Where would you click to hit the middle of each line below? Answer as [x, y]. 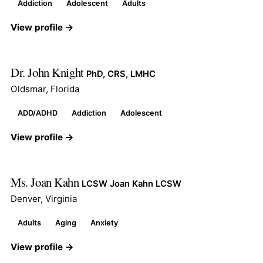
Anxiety [104, 222]
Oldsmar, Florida [45, 89]
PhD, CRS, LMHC [121, 74]
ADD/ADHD [38, 113]
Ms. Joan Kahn [46, 182]
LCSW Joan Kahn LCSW [132, 183]
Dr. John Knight [49, 72]
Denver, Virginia [44, 198]
